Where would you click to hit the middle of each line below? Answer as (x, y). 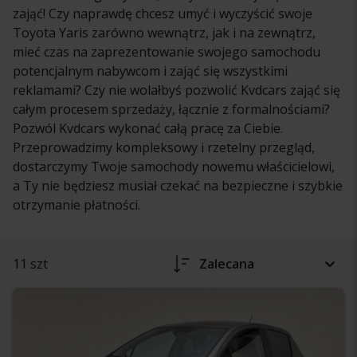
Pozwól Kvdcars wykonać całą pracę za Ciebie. (148, 128)
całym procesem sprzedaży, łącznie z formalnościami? (171, 109)
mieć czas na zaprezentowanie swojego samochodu (167, 51)
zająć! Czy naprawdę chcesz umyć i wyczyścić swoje (163, 13)
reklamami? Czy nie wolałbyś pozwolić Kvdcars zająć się (177, 90)
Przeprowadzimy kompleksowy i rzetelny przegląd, (164, 147)
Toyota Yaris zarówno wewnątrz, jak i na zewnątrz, (164, 32)
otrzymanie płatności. (76, 204)
